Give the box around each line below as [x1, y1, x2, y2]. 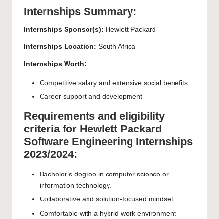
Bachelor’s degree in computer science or [40, 171, 169, 178]
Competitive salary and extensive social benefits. [40, 79, 190, 87]
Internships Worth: [24, 60, 87, 68]
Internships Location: [24, 43, 96, 51]
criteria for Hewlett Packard [24, 123, 162, 135]
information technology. [40, 182, 111, 190]
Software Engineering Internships [24, 135, 193, 148]
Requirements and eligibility [24, 110, 165, 123]
